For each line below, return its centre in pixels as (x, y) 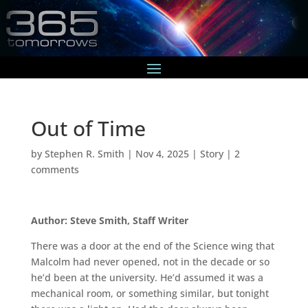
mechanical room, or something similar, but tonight (150, 293)
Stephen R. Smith (84, 153)
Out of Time (88, 128)
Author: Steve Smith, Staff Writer (109, 220)
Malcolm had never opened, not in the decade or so (150, 261)
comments (55, 169)
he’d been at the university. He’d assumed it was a (147, 277)
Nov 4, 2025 (162, 153)
